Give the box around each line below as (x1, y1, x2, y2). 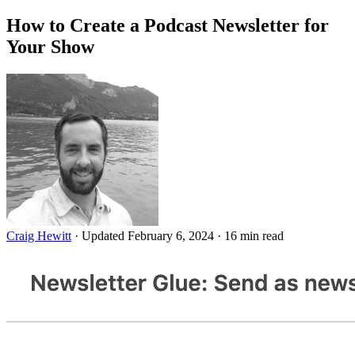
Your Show (6, 36, 94, 57)
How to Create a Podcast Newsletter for (6, 14, 329, 36)
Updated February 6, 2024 (82, 228, 217, 242)
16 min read (224, 228, 284, 242)
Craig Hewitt (6, 228, 71, 242)
